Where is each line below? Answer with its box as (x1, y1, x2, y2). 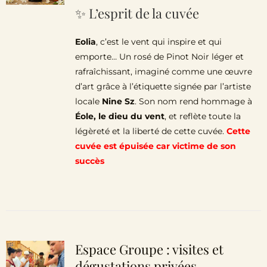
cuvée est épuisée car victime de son (74, 141, 236, 151)
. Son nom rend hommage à (134, 96, 252, 107)
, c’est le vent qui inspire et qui (95, 36, 222, 47)
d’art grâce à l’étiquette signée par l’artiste (74, 81, 251, 92)
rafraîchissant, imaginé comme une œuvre (74, 66, 252, 77)
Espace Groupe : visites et (74, 240, 223, 258)
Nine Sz (101, 96, 135, 107)
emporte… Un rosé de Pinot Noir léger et (74, 51, 244, 62)
